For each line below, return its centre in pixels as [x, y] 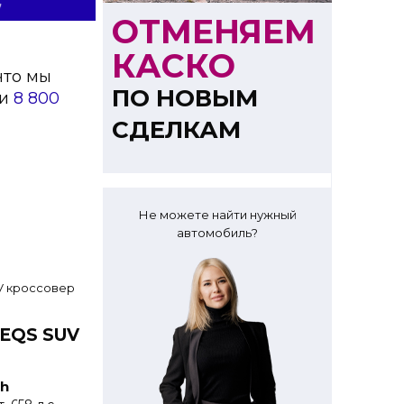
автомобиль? [217, 233]
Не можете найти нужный [217, 215]
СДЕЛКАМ [176, 130]
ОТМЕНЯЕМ [214, 32]
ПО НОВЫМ [185, 98]
